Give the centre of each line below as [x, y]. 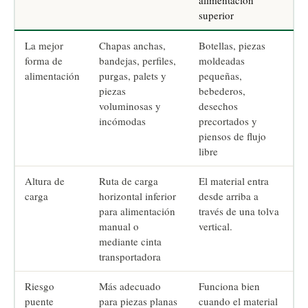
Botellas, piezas [232, 46]
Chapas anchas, [132, 46]
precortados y [228, 121]
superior [216, 15]
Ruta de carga [129, 181]
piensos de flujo [232, 136]
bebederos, [222, 91]
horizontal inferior [137, 196]
